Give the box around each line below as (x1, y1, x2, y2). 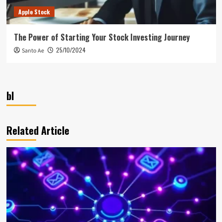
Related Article (6, 122, 69, 138)
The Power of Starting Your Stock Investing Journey (13, 31, 190, 43)
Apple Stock (18, 7, 50, 16)
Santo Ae (21, 46, 44, 55)
